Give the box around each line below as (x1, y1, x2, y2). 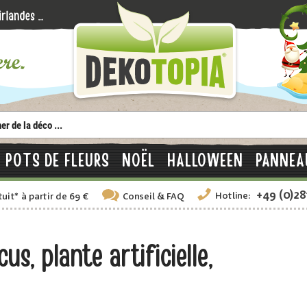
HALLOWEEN (167, 148, 243, 173)
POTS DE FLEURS (5, 148, 110, 173)
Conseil (123, 192, 155, 202)
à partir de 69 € (21, 192, 88, 202)
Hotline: (214, 191, 251, 201)
